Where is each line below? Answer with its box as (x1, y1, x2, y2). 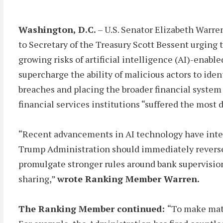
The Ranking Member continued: (18, 203, 167, 215)
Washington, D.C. (18, 23, 96, 35)
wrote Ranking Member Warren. (57, 173, 200, 185)
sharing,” (18, 173, 57, 185)
